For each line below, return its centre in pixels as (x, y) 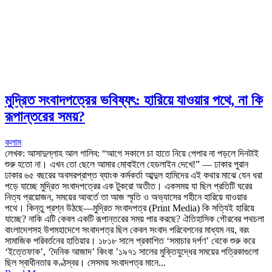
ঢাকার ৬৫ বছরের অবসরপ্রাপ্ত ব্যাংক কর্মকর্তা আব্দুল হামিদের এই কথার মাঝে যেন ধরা (134, 175)
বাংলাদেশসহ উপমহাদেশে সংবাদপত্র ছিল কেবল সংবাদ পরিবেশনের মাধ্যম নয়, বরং (127, 229)
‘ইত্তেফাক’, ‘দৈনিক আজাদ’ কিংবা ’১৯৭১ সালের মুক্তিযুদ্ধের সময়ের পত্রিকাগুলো (132, 251)
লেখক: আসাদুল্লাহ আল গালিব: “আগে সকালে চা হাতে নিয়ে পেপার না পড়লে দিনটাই (132, 153)
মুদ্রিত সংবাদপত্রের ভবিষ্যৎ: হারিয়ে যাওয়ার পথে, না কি (134, 100)
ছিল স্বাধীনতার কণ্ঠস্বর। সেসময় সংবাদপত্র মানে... (85, 262)
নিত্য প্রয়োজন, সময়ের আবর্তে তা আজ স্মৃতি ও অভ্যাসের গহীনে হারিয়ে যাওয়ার (126, 197)
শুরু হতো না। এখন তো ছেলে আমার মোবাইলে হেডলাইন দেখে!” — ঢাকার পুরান (127, 164)
